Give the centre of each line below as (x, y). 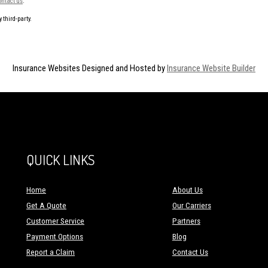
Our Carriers (191, 205)
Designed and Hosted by (124, 68)
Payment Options (55, 237)
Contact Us (190, 252)
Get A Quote (46, 205)
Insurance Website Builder (211, 68)
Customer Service (55, 221)
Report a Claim (51, 252)
